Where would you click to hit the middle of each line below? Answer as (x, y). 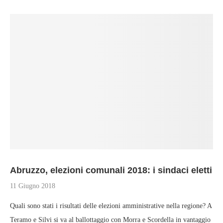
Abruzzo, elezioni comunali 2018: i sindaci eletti (111, 170)
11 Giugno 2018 (33, 186)
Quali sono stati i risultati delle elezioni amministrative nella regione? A (111, 206)
